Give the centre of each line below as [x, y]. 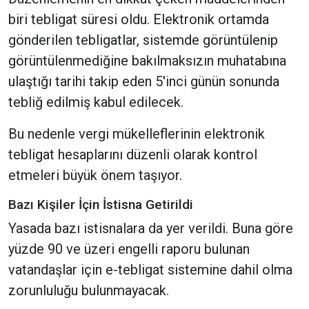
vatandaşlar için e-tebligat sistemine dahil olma [150, 270]
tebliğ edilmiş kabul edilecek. [96, 102]
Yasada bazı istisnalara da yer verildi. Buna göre [151, 229]
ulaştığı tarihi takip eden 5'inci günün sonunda [144, 82]
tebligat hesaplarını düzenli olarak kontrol [133, 155]
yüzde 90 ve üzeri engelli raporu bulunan [129, 249]
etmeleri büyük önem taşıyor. [95, 176]
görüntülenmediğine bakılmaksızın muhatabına [147, 61]
